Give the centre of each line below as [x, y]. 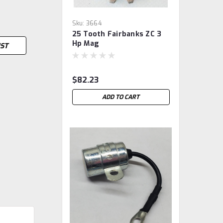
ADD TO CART [121, 97]
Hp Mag [86, 44]
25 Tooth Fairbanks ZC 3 [117, 34]
